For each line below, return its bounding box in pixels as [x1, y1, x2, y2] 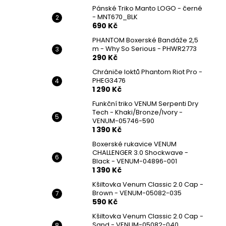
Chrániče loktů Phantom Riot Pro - [92, 67, 202, 77]
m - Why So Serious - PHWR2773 [92, 44, 197, 53]
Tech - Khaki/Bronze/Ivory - [92, 107, 183, 117]
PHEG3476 [92, 76, 126, 85]
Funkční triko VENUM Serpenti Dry [92, 99, 198, 108]
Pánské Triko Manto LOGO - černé [92, 4, 202, 13]
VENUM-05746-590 [92, 116, 154, 126]
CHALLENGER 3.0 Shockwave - [92, 148, 188, 157]
